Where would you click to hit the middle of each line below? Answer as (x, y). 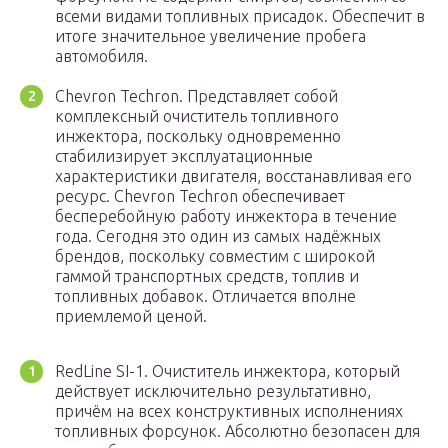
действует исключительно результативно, (213, 391)
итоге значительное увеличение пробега (210, 36)
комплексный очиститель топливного (197, 116)
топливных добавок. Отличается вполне (205, 296)
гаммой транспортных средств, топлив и (207, 276)
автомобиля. (101, 56)
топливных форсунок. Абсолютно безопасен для (237, 431)
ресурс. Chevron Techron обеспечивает (200, 196)
